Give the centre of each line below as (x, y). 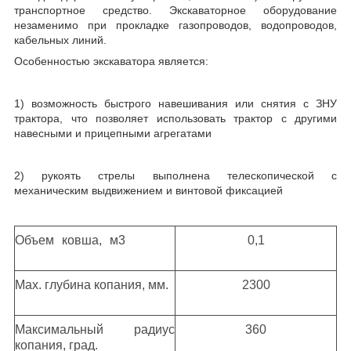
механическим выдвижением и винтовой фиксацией (148, 190)
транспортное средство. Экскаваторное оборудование (175, 10)
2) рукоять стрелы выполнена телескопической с (175, 175)
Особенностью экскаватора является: (111, 61)
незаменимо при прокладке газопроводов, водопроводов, (175, 25)
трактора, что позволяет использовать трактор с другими (175, 118)
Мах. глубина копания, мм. (95, 284)
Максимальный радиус (95, 329)
